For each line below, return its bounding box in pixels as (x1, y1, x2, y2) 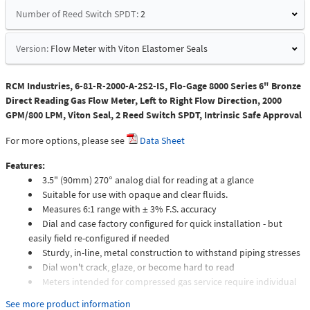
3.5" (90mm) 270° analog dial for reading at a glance (42, 174, 254, 187)
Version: (16, 42, 48, 55)
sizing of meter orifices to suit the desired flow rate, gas (28, 290, 253, 303)
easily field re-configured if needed (28, 232, 170, 245)
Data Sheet (140, 134, 185, 147)
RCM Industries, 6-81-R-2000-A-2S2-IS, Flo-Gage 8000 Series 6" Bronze (6, 80, 301, 93)
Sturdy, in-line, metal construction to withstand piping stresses (42, 246, 300, 259)
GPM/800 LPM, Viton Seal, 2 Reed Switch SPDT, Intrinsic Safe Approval (6, 109, 302, 122)
